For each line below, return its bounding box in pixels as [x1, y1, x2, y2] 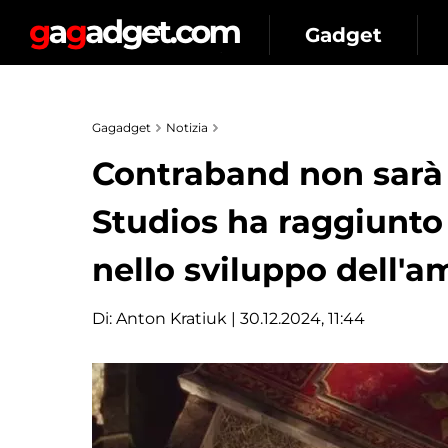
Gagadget [92, 120, 151, 135]
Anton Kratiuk [116, 309, 227, 328]
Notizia [166, 120, 208, 135]
